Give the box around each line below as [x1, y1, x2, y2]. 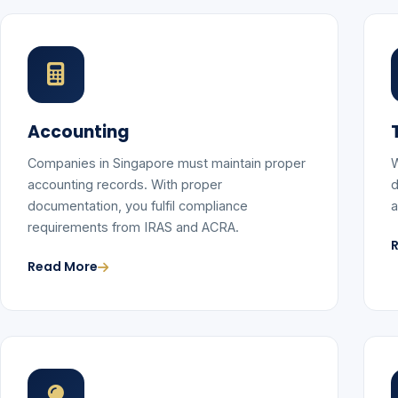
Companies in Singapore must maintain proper [28, 155, 306, 171]
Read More [28, 258, 98, 275]
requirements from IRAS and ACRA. [28, 219, 239, 235]
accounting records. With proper [28, 177, 222, 192]
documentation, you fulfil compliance [28, 198, 248, 213]
